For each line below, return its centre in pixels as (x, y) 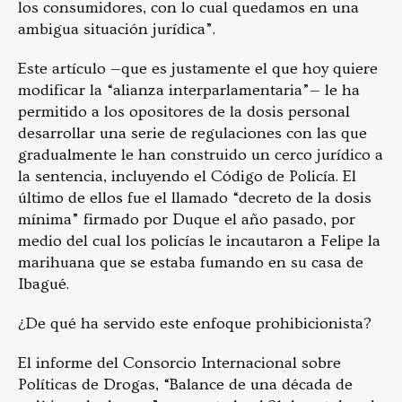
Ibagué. (45, 284)
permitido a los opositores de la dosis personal (184, 112)
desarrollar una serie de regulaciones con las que (192, 134)
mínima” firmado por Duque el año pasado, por (187, 220)
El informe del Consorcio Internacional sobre (179, 363)
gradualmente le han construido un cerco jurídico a (201, 155)
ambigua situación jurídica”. (118, 30)
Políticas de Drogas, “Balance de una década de (185, 385)
